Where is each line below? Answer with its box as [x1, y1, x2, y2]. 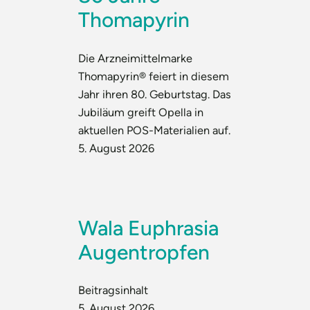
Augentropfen [78, 239, 210, 264]
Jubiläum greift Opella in [78, 104, 204, 119]
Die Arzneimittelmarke [78, 51, 193, 65]
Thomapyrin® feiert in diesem [78, 69, 230, 83]
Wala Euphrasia [78, 215, 219, 240]
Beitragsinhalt [78, 283, 149, 298]
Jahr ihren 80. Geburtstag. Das [78, 86, 232, 101]
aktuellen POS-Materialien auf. [78, 122, 231, 137]
